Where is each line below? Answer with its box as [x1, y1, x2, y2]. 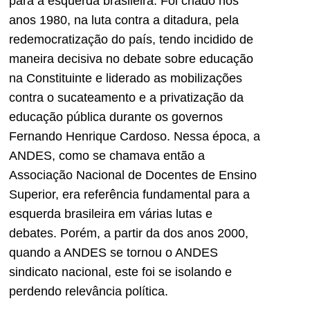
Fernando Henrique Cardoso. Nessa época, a [9, 129, 260, 143]
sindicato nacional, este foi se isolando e [9, 264, 232, 279]
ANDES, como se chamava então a [9, 148, 205, 163]
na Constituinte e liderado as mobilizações [9, 71, 242, 85]
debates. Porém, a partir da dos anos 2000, [9, 226, 248, 240]
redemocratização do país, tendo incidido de [9, 32, 253, 46]
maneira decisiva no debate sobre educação [9, 51, 253, 66]
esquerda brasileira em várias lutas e [9, 206, 212, 221]
